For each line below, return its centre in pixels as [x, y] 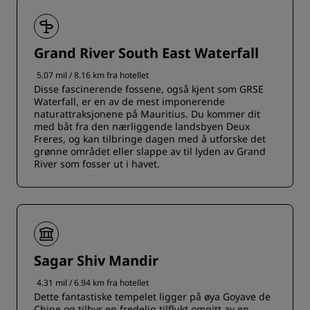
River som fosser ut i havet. [97, 164]
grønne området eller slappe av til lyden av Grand [150, 151]
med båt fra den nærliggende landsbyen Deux [142, 126]
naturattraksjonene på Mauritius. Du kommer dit [147, 114]
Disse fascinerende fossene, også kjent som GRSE [149, 89]
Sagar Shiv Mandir [96, 261]
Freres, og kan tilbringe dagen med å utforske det [150, 139]
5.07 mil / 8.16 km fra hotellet [93, 75]
